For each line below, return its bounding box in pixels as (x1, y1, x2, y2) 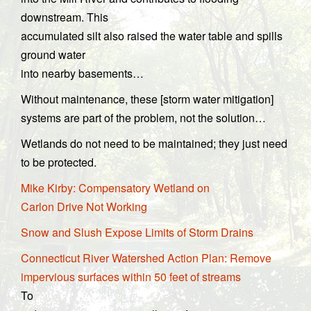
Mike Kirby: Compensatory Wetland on (21, 180, 210, 196)
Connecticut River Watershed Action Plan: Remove (21, 250, 271, 266)
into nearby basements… (21, 65, 144, 81)
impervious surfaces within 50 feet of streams (21, 269, 241, 285)
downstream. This (21, 9, 108, 25)
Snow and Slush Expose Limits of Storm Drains (21, 224, 253, 240)
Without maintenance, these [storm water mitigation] (21, 91, 274, 107)
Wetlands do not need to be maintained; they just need (21, 135, 287, 151)
